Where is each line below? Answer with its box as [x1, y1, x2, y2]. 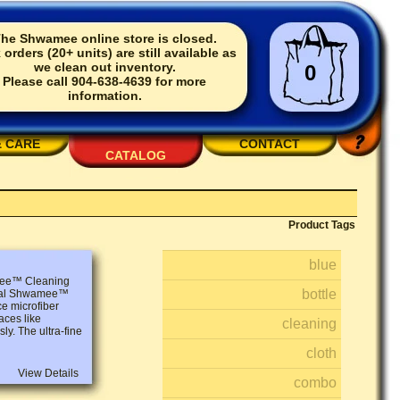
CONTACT [239, 137, 300, 151]
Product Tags [288, 219, 355, 231]
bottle [302, 287, 337, 302]
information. [67, 88, 142, 103]
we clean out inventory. [33, 60, 176, 74]
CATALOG [105, 148, 166, 162]
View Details [18, 367, 79, 379]
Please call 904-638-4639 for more [3, 74, 206, 88]
